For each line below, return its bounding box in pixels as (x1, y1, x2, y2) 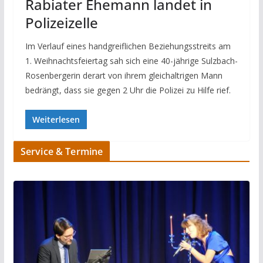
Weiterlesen (32, 114, 80, 126)
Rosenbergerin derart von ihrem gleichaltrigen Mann (25, 70, 222, 82)
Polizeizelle (25, 13, 98, 33)
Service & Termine (20, 145, 103, 159)
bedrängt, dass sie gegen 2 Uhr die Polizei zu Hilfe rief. (25, 85, 231, 96)
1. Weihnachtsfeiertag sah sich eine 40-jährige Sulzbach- (25, 55, 238, 67)
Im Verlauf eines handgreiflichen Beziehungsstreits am (25, 41, 231, 52)
